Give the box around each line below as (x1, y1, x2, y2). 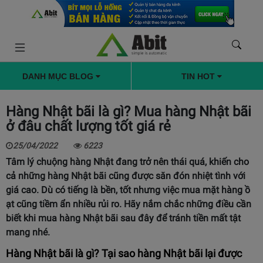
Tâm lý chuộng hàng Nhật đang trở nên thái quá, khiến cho (6, 156, 249, 167)
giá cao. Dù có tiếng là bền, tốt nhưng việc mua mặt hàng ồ (6, 184, 250, 195)
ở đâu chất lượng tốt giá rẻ (6, 118, 171, 134)
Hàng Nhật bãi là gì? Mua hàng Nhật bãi (6, 103, 251, 120)
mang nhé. (6, 227, 50, 238)
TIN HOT (181, 72, 217, 81)
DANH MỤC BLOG (22, 72, 96, 81)
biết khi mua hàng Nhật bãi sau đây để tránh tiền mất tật (6, 213, 241, 224)
